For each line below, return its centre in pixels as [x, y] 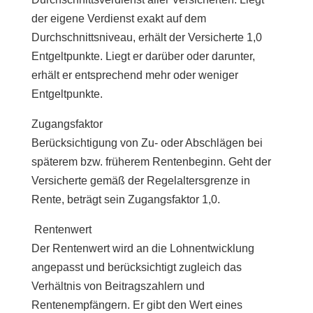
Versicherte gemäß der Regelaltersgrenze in [140, 180]
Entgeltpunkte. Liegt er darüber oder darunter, [143, 56]
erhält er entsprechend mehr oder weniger [134, 75]
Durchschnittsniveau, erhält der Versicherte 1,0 [146, 37]
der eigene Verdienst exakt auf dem [118, 18]
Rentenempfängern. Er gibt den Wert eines [137, 305]
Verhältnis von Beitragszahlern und [118, 286]
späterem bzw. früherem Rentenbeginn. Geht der [151, 161]
